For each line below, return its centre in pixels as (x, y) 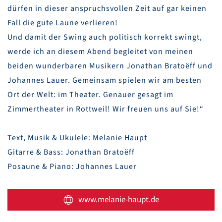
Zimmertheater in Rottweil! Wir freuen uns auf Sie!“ (106, 109)
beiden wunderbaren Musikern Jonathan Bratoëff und (110, 66)
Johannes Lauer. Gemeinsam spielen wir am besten (105, 81)
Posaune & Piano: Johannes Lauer (72, 167)
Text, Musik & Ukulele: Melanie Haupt (77, 138)
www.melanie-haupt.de (118, 200)
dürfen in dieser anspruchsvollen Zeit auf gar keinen (107, 9)
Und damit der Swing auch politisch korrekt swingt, (105, 37)
